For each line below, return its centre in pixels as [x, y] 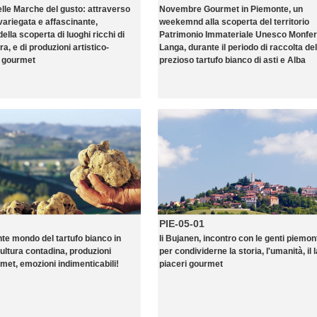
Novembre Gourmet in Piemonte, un [231, 9]
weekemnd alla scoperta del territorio [234, 22]
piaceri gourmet [191, 264]
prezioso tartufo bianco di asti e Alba [232, 60]
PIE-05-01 [182, 224]
